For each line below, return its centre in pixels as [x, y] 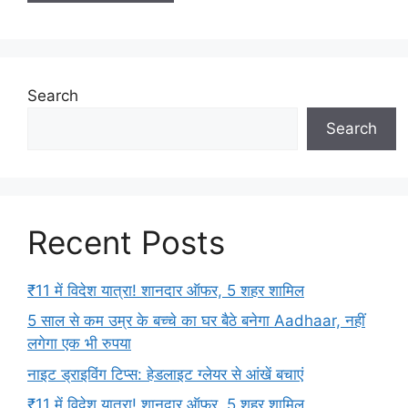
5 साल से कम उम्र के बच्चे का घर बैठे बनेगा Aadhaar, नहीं [196, 321]
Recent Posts [126, 242]
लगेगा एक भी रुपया [79, 343]
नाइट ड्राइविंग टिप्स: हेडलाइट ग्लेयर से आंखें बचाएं [165, 374]
